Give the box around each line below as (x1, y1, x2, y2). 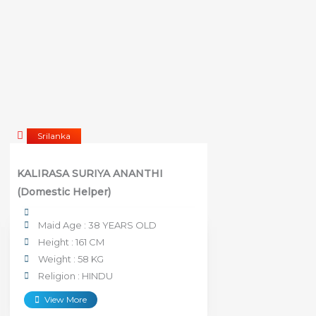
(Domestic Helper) (17, 185, 111, 198)
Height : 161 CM (38, 236, 104, 248)
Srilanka (37, 130, 71, 141)
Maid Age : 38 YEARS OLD (38, 219, 157, 231)
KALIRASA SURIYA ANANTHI (17, 166, 163, 180)
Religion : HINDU (38, 269, 113, 281)
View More (44, 293, 87, 305)
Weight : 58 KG (38, 253, 104, 265)
